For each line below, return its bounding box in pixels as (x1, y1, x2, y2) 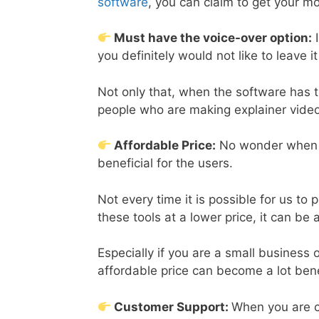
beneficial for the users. (98, 156, 233, 171)
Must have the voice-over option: (111, 31, 313, 46)
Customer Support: (111, 299, 232, 314)
